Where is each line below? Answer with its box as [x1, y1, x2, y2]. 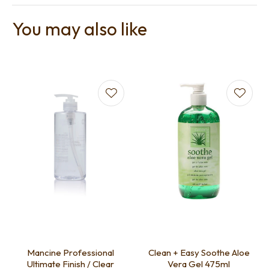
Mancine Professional [26, 247, 114, 259]
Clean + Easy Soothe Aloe [148, 247, 201, 259]
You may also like [12, 17, 147, 41]
